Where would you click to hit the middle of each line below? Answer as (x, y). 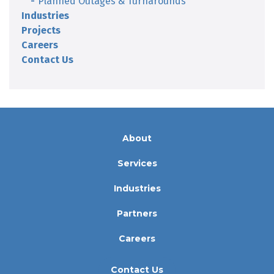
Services (137, 163)
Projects (41, 30)
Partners (137, 213)
